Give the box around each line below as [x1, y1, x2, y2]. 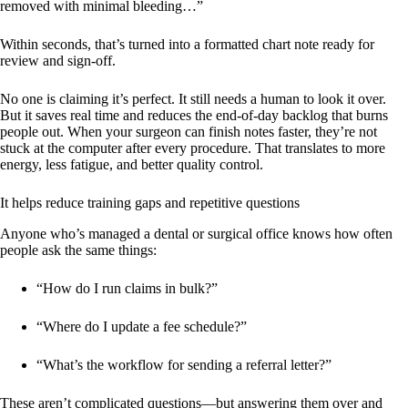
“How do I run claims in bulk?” [36, 280, 218, 296]
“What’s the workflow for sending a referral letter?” [36, 357, 331, 372]
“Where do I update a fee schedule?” [36, 319, 247, 334]
